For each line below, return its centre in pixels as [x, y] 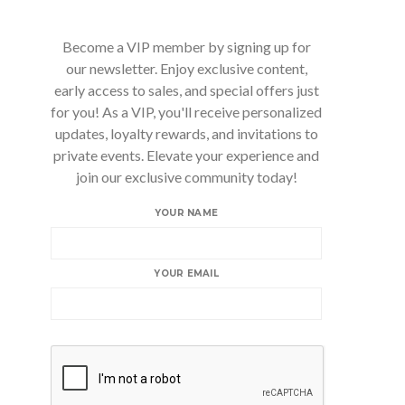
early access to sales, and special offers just [186, 90]
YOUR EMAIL [186, 273]
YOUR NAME [186, 213]
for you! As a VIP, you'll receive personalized [186, 112]
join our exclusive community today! [186, 177]
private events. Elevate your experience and [186, 155]
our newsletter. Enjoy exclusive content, [186, 68]
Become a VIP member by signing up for [186, 47]
